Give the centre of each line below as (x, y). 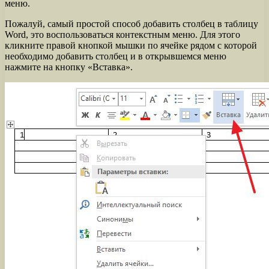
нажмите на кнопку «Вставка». (69, 67)
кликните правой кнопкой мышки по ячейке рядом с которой (131, 45)
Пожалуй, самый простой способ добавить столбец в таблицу (131, 23)
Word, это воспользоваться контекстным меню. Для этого (122, 34)
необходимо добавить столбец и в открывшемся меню (116, 56)
